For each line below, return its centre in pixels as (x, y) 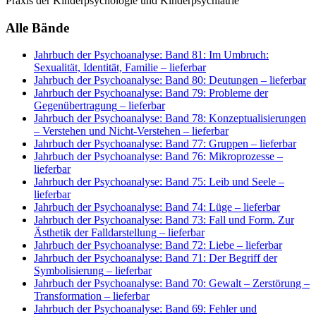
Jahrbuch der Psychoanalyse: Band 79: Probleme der (151, 93)
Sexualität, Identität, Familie (96, 68)
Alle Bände (37, 28)
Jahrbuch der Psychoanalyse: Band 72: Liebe (134, 245)
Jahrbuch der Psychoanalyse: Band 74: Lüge (133, 207)
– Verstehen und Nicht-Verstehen (107, 131)
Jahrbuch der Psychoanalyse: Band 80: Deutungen (146, 80)
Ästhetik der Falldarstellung (95, 233)
